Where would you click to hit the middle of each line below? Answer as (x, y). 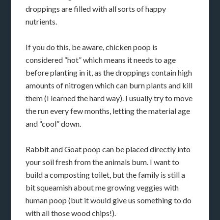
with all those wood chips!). (71, 213)
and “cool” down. (54, 124)
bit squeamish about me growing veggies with (102, 188)
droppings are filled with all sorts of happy (96, 9)
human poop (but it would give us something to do (109, 200)
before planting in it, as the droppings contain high (109, 73)
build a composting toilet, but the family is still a (106, 175)
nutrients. (41, 22)
